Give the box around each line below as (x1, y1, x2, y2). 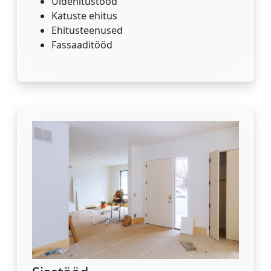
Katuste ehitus (51, 9, 117, 23)
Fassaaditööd (51, 38, 113, 52)
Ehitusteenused (51, 24, 123, 38)
